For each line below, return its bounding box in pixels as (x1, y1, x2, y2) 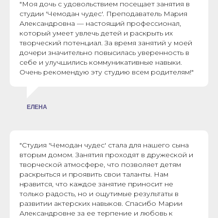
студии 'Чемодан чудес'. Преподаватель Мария (19, 9, 187, 18)
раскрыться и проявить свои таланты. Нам (19, 170, 168, 179)
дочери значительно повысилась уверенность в (19, 48, 189, 57)
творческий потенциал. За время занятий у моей (19, 38, 192, 48)
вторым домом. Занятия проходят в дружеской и (19, 150, 193, 160)
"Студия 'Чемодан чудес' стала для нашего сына (19, 141, 189, 150)
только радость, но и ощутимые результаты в (19, 189, 179, 199)
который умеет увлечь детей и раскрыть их (19, 29, 173, 38)
